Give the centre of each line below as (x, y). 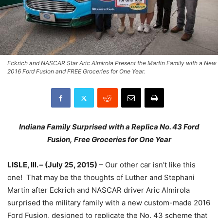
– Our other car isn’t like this (146, 165)
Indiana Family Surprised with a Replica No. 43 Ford (109, 127)
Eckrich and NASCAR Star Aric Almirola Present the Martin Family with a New (112, 63)
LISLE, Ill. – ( (27, 165)
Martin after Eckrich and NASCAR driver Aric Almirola (99, 190)
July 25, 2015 (71, 165)
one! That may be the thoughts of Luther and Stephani (101, 177)
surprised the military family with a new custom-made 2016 (109, 203)
